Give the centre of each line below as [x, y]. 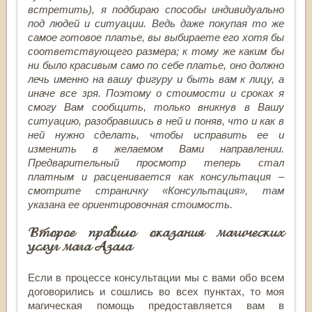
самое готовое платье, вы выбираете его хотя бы [156, 37]
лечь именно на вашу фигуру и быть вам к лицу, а [156, 79]
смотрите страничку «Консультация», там [156, 190]
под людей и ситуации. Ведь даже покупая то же [156, 23]
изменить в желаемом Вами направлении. [156, 148]
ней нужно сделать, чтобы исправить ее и [156, 134]
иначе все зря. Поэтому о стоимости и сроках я [156, 93]
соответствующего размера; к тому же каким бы [156, 51]
